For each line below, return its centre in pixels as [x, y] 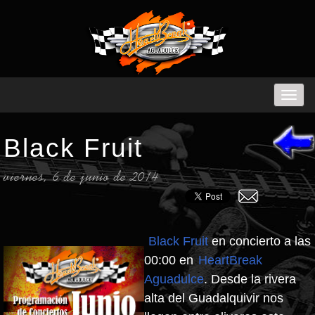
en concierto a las [259, 241]
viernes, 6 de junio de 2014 [81, 178]
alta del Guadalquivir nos [214, 298]
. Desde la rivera [250, 279]
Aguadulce [174, 279]
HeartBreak [230, 260]
